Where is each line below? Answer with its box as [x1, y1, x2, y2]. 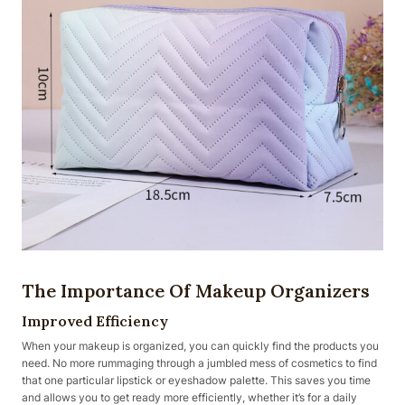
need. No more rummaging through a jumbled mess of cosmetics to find [22, 356, 377, 370]
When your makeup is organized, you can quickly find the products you [22, 339, 379, 353]
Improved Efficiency [22, 312, 168, 330]
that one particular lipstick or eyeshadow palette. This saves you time [22, 373, 371, 387]
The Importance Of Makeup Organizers [22, 279, 370, 302]
